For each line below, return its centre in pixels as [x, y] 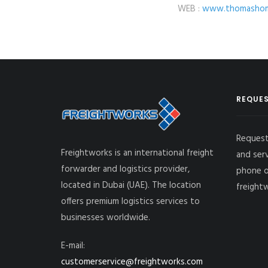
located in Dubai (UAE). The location [131, 185]
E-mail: [73, 246]
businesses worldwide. [106, 217]
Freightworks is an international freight [137, 153]
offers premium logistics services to [130, 201]
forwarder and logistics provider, [125, 169]
